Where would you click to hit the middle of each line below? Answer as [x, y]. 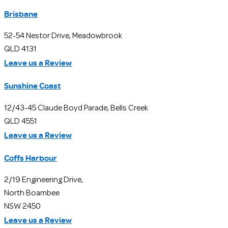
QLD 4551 [21, 121]
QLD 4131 [20, 50]
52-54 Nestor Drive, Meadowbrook [63, 36]
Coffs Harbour [31, 158]
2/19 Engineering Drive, [44, 180]
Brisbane [21, 13]
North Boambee [32, 194]
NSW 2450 [22, 207]
